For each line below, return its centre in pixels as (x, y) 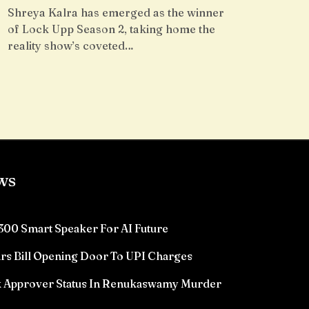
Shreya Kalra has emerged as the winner (116, 12)
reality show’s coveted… (71, 46)
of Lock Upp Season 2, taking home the (111, 29)
